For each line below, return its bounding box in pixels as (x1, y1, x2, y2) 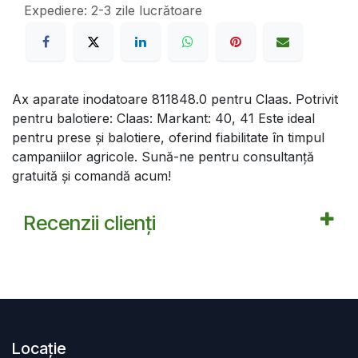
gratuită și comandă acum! (12, 167, 171, 184)
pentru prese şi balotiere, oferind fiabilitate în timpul (12, 129, 324, 145)
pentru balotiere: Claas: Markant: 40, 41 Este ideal (12, 109, 315, 126)
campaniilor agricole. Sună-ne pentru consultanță (12, 148, 314, 165)
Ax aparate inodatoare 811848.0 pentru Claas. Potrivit (12, 90, 338, 107)
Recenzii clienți (24, 210, 156, 235)
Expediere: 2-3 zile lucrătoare (24, 2, 202, 19)
